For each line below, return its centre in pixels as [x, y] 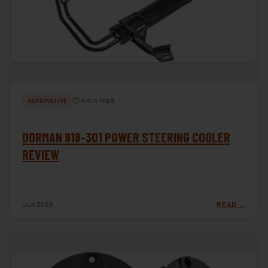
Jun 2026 [38, 204]
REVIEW [41, 154]
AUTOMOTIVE [48, 100]
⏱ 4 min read [94, 100]
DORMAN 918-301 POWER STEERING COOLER [126, 137]
